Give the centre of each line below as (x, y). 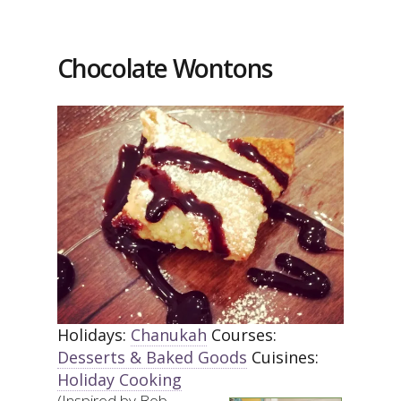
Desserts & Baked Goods (152, 358)
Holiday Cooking (119, 380)
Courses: (243, 335)
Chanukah (168, 335)
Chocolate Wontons (164, 68)
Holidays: (94, 335)
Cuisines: (285, 358)
